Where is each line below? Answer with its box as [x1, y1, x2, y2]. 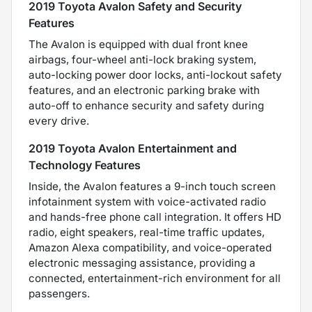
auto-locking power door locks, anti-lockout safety [29, 68, 282, 81]
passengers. [29, 286, 90, 300]
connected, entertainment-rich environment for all [29, 271, 281, 285]
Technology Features [29, 157, 141, 172]
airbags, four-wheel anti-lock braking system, [29, 52, 256, 66]
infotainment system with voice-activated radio [29, 194, 266, 208]
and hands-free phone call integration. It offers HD [29, 210, 281, 224]
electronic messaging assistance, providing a [29, 256, 256, 270]
